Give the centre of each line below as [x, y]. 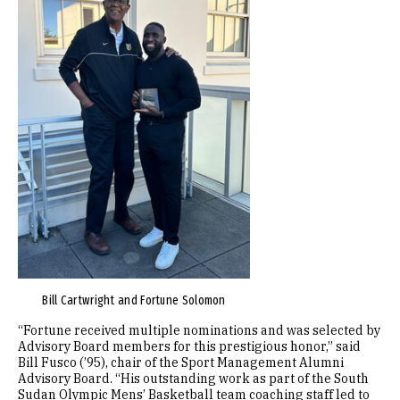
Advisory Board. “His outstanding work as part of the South [193, 379]
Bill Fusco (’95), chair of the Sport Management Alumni [181, 362]
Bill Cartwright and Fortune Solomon [134, 300]
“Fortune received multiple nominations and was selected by [199, 330]
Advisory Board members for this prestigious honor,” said [189, 346]
